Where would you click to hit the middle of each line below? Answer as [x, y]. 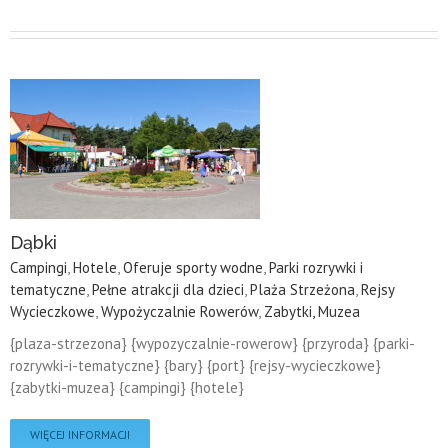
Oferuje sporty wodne [193, 267]
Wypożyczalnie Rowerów [179, 311]
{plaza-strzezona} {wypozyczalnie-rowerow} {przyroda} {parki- [212, 343]
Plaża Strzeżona [302, 289]
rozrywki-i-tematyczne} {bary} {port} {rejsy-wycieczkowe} [195, 365]
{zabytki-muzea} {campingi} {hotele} [127, 387]
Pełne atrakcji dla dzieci [168, 289]
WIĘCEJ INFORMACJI [80, 434]
